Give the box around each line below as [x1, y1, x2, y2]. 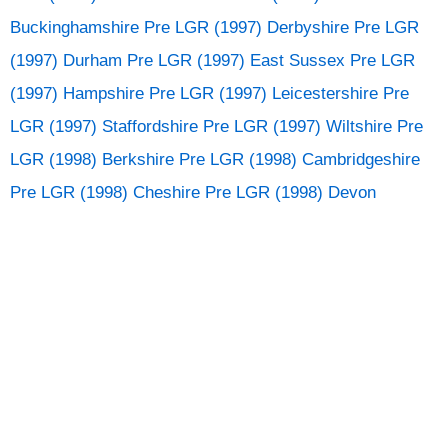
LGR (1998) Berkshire [10, 150, 174, 170]
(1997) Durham [10, 51, 122, 71]
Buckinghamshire [10, 18, 139, 38]
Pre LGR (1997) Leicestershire [149, 84, 378, 104]
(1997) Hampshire [10, 84, 144, 104]
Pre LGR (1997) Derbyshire [144, 18, 349, 38]
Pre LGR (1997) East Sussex [127, 51, 345, 71]
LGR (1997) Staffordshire [10, 117, 198, 137]
